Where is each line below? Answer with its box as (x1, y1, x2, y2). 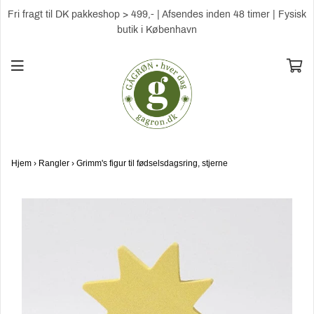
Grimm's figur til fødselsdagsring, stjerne (76, 158, 228, 168)
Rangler (39, 158, 69, 168)
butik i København (117, 25, 197, 35)
